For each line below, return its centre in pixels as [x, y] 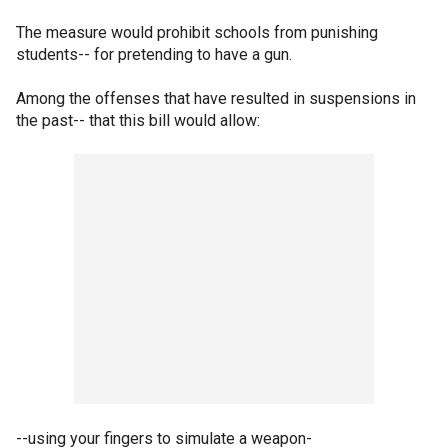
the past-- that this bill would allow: [138, 120]
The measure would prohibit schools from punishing [197, 32]
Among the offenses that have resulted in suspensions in [216, 98]
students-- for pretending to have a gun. [154, 54]
